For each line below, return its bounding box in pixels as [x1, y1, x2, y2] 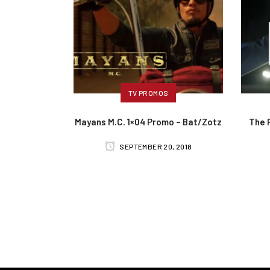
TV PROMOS [128, 88, 169, 97]
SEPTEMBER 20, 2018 [118, 142, 192, 151]
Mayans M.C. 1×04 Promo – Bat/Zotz [75, 116, 222, 127]
